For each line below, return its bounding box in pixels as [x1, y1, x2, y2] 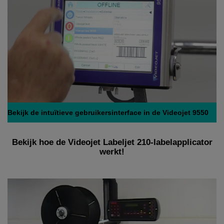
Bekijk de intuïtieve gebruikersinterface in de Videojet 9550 [7, 108, 208, 117]
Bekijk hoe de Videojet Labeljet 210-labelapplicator [11, 137, 212, 147]
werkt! [99, 147, 124, 157]
